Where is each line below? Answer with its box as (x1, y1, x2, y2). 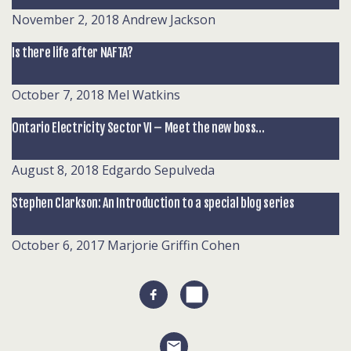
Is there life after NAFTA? (12, 45, 133, 60)
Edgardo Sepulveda (102, 161, 215, 179)
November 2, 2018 (12, 11, 119, 28)
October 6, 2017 (12, 237, 104, 254)
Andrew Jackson (122, 11, 215, 28)
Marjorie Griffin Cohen (107, 237, 240, 254)
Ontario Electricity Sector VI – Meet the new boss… (12, 120, 265, 136)
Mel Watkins (107, 86, 180, 103)
